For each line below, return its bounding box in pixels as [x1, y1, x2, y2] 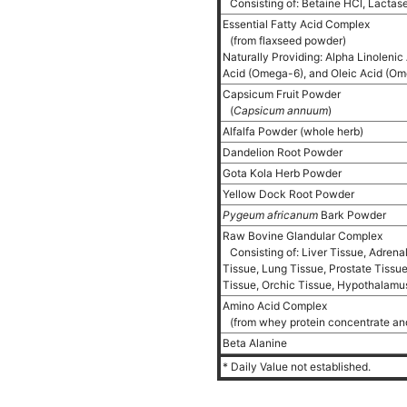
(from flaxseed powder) [230, 34, 346, 47]
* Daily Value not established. [223, 360, 371, 373]
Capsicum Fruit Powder [223, 87, 343, 101]
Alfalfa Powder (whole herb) [223, 124, 366, 138]
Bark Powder [318, 208, 389, 222]
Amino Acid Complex [223, 299, 330, 313]
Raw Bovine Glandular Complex [223, 229, 385, 243]
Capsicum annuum [233, 104, 328, 117]
